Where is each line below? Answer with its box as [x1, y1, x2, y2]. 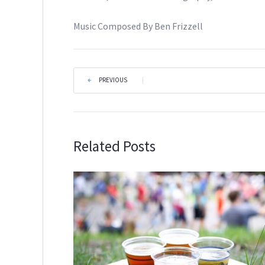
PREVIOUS [99, 75, 128, 84]
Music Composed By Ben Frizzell [73, 20, 203, 32]
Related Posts [73, 136, 156, 156]
